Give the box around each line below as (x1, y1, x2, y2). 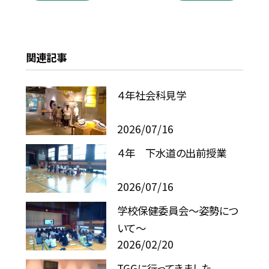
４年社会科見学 (117, 87, 187, 103)
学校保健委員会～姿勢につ (117, 202, 239, 218)
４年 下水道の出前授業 (117, 145, 227, 160)
